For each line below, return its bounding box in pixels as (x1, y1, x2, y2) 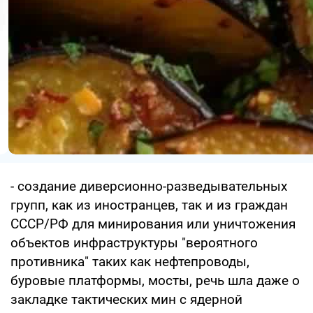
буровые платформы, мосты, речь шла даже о (10, 272, 300, 289)
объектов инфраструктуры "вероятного (10, 235, 258, 252)
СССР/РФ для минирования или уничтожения (10, 216, 296, 233)
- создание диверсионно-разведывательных (10, 178, 287, 195)
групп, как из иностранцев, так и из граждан (10, 197, 288, 214)
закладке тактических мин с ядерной (10, 291, 242, 308)
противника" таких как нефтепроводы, (10, 254, 249, 270)
